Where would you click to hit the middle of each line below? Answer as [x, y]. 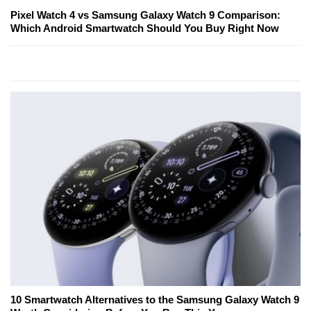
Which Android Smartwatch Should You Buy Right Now [145, 28]
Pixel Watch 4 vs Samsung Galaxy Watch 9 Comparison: [145, 15]
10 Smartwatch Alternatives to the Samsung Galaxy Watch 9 [155, 300]
